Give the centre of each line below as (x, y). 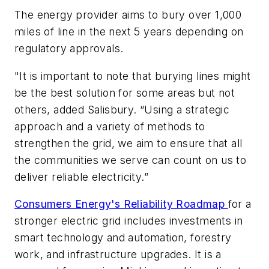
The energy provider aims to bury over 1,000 (128, 14)
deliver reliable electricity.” (81, 177)
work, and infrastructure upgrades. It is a (118, 255)
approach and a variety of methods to (110, 126)
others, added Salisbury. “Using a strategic (122, 109)
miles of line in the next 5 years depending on (129, 31)
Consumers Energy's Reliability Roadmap (121, 204)
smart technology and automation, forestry (123, 238)
